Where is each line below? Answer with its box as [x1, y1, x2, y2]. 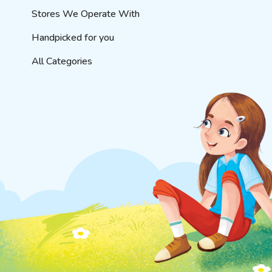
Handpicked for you [31, 31, 114, 44]
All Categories [31, 55, 92, 68]
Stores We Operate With [31, 7, 140, 21]
